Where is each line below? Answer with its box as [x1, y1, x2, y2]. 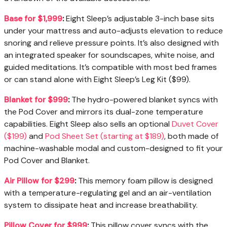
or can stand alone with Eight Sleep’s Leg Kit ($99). [4, 74, 191, 85]
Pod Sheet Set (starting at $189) [45, 131, 164, 142]
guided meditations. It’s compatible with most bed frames [4, 62, 217, 73]
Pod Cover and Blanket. [4, 155, 90, 166]
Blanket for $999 [4, 94, 68, 105]
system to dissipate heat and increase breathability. [4, 200, 198, 211]
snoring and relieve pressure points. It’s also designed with [4, 37, 219, 49]
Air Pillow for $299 [4, 175, 74, 186]
